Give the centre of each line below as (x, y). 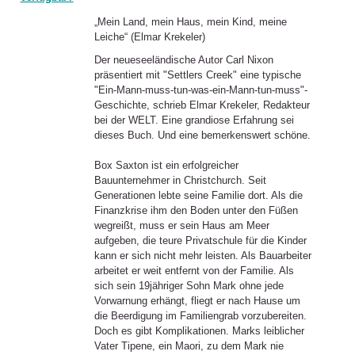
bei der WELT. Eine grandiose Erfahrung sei (194, 120)
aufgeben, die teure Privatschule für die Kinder (200, 240)
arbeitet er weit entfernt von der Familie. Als (194, 270)
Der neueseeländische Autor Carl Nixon (183, 59)
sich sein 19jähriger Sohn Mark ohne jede (189, 285)
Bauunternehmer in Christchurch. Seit (180, 180)
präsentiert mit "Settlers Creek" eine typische (197, 74)
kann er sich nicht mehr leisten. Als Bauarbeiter (202, 255)
